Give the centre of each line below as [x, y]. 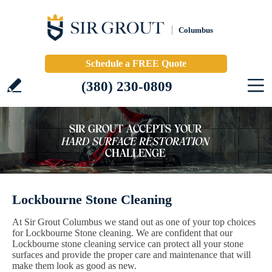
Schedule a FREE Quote [136, 63]
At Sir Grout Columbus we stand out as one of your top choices [134, 222]
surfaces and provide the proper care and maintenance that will [131, 255]
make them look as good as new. [74, 266]
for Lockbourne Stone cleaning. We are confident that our [122, 233]
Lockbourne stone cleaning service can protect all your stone [128, 244]
